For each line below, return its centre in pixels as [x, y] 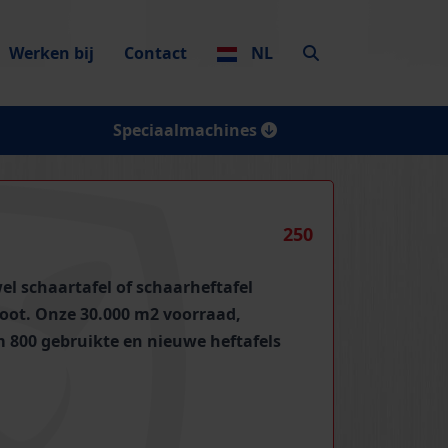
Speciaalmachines [186, 130]
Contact [155, 52]
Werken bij [51, 52]
